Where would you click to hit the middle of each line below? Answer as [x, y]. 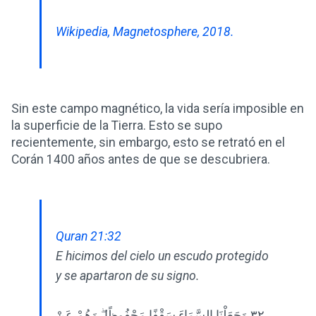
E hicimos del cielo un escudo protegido [162, 256]
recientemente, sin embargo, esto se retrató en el [148, 143]
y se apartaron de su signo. [128, 276]
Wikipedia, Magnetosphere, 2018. [145, 32]
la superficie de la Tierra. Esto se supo [117, 126]
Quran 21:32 [89, 237]
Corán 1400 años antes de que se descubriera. [141, 160]
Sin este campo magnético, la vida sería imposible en [158, 109]
